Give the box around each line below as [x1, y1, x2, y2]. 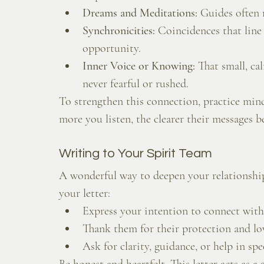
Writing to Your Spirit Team [59, 147, 212, 161]
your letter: [59, 186, 110, 201]
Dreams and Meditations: [82, 6, 197, 21]
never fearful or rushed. [82, 77, 189, 91]
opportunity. [82, 41, 141, 56]
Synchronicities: [82, 24, 155, 38]
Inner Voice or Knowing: [82, 59, 195, 74]
